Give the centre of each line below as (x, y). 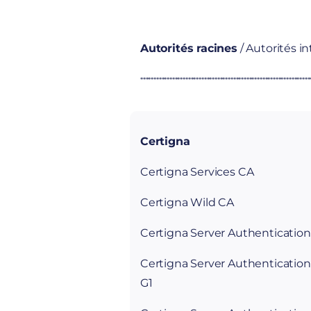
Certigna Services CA (197, 172)
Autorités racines (189, 48)
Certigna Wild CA (187, 202)
